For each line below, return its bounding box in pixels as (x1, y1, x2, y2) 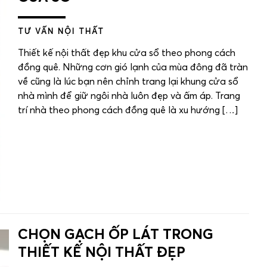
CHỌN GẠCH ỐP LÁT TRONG (18, 228, 213, 243)
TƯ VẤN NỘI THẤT (18, 28, 104, 36)
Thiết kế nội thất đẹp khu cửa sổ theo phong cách (18, 48, 235, 58)
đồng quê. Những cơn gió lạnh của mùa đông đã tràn (18, 63, 248, 73)
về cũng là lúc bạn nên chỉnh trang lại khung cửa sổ (18, 77, 238, 87)
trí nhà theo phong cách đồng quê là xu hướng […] (18, 105, 238, 116)
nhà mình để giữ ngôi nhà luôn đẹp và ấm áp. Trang (18, 91, 240, 101)
